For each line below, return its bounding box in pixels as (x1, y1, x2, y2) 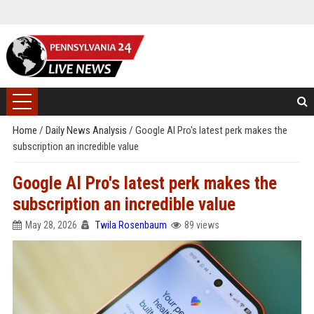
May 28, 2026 (25, 219, 77, 231)
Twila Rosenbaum (95, 219, 167, 231)
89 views (184, 219, 219, 231)
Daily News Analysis (45, 124, 129, 137)
